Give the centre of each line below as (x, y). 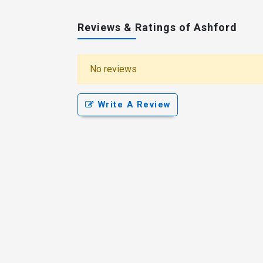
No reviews (113, 69)
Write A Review (133, 105)
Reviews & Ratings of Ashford (157, 27)
